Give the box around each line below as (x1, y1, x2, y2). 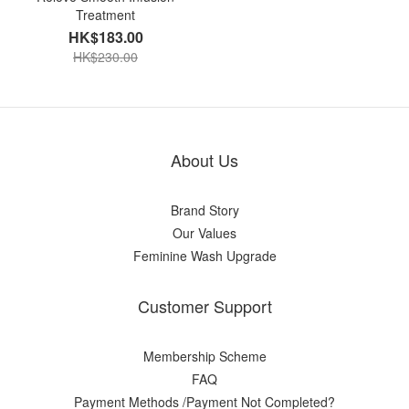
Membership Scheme (142, 347, 267, 365)
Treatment (76, 5, 135, 24)
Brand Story (170, 201, 239, 219)
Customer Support (137, 294, 272, 318)
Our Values (173, 224, 236, 242)
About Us (171, 148, 238, 172)
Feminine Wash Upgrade (132, 246, 277, 265)
